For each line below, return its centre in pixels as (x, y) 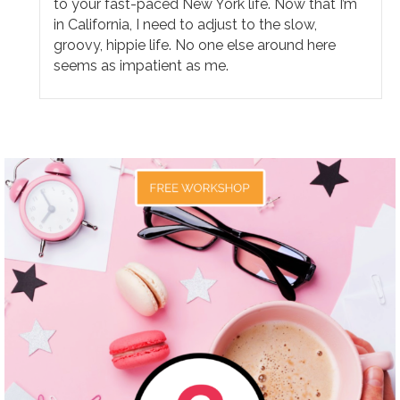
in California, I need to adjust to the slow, (186, 24)
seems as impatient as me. (142, 65)
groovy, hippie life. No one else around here (195, 45)
